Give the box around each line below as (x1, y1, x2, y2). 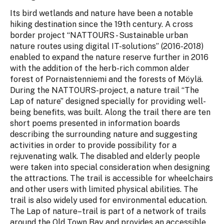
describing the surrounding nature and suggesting (10, 129, 197, 139)
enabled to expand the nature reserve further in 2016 (10, 52, 208, 62)
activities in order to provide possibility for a (10, 140, 176, 150)
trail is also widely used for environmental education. (10, 195, 207, 205)
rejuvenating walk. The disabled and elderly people (10, 151, 200, 161)
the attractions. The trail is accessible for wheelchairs (10, 173, 213, 183)
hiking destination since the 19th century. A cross (10, 19, 193, 29)
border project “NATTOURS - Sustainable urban (10, 30, 188, 40)
